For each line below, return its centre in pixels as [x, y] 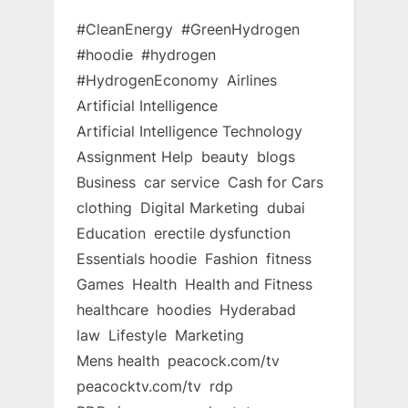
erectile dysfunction [222, 234]
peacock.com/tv [224, 361]
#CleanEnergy [125, 30]
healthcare [112, 310]
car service [182, 183]
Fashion [231, 259]
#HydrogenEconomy [148, 81]
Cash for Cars [275, 183]
